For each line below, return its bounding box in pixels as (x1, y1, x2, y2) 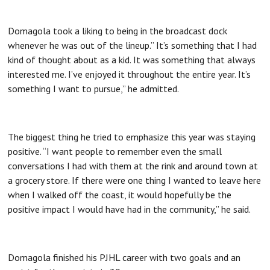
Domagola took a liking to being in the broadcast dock (8, 24, 228, 37)
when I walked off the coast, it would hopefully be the (8, 188, 232, 201)
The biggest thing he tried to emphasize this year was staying (8, 130, 256, 143)
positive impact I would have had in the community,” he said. (8, 202, 251, 215)
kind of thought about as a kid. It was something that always (8, 53, 256, 66)
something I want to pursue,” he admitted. (8, 82, 180, 95)
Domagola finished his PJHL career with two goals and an (8, 251, 241, 263)
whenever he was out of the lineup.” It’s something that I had (8, 39, 257, 51)
